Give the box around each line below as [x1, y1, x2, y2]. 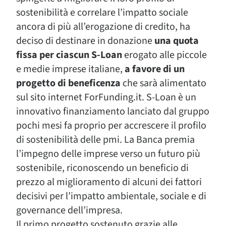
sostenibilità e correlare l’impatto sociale [16, 6, 188, 20]
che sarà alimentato [121, 76, 206, 90]
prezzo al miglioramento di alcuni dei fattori [16, 175, 202, 189]
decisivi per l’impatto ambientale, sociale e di [16, 189, 206, 203]
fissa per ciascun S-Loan [16, 48, 122, 62]
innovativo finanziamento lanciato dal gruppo [16, 104, 209, 119]
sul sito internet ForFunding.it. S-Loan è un [16, 90, 196, 104]
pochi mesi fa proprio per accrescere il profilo [16, 119, 206, 133]
